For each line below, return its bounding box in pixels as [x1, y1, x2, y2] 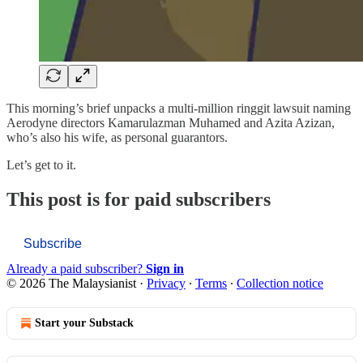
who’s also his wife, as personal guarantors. [6, 130, 228, 144]
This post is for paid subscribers [6, 188, 271, 210]
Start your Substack [35, 317, 134, 330]
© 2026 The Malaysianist [6, 276, 136, 291]
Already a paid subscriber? [6, 262, 146, 276]
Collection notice [237, 276, 323, 291]
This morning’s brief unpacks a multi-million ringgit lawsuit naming [6, 100, 351, 115]
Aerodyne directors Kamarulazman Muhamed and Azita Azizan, [6, 115, 335, 130]
